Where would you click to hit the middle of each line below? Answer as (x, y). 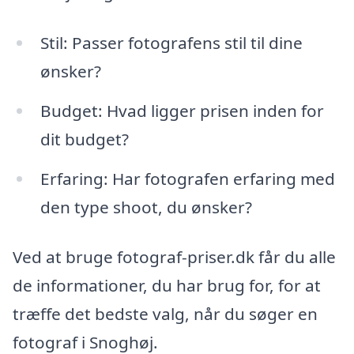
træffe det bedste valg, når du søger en (165, 314)
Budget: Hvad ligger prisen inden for (182, 110)
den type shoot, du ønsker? (146, 207)
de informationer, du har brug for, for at (167, 286)
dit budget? (84, 139)
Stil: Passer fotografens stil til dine (171, 43)
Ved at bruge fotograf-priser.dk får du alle (174, 257)
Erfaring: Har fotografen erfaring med (187, 178)
